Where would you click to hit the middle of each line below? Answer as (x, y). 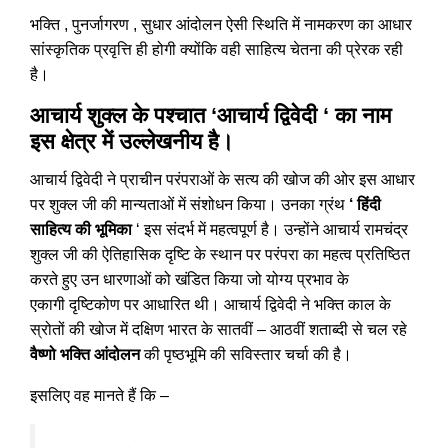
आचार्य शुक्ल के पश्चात (120, 115)
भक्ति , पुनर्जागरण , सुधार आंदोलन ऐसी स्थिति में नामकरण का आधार (221, 24)
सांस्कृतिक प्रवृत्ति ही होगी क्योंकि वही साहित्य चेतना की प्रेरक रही (216, 49)
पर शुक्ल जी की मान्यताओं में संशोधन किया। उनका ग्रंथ (189, 204)
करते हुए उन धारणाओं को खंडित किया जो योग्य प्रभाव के (189, 279)
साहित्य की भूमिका (81, 229)
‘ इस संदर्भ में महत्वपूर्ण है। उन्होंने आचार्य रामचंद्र (270, 229)
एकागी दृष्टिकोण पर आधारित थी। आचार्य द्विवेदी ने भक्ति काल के (210, 304)
